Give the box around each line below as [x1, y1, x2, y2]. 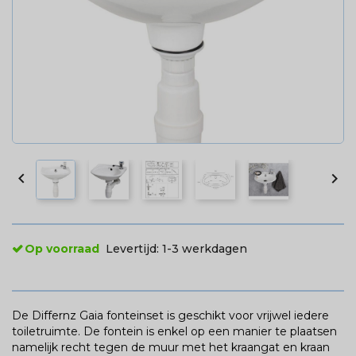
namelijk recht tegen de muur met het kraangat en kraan [12, 339, 330, 354]
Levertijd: [106, 241, 162, 256]
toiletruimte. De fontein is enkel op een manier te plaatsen [12, 323, 337, 339]
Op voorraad [25, 241, 99, 256]
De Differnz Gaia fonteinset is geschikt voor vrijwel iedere [12, 308, 329, 323]
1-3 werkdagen [162, 241, 247, 256]
